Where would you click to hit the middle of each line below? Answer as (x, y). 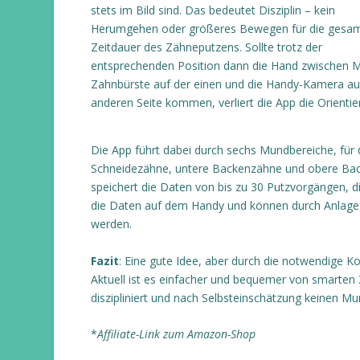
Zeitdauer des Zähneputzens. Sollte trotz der (206, 47)
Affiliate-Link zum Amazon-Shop (176, 333)
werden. (111, 224)
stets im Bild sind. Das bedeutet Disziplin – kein (213, 10)
